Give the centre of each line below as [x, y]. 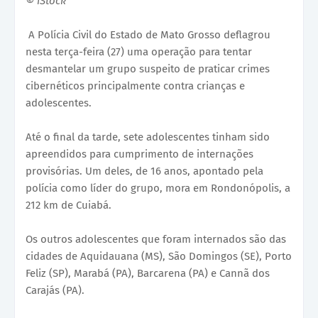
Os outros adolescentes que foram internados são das [156, 240]
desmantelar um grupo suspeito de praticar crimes [148, 69]
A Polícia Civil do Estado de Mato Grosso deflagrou [149, 35]
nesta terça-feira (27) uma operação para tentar [139, 52]
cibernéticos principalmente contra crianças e [135, 86]
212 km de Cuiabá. [68, 205]
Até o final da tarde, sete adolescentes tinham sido [148, 137]
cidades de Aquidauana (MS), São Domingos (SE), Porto [159, 257]
